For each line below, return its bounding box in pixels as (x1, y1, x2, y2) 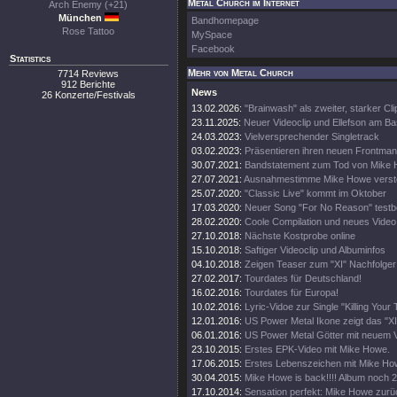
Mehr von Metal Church (188, 67, 293, 78)
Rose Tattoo (62, 26, 115, 36)
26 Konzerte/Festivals (42, 90, 136, 100)
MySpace (191, 29, 232, 40)
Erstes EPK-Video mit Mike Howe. (245, 344, 390, 354)
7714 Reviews (58, 68, 120, 79)
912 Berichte (61, 79, 116, 90)
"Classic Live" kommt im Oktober (245, 188, 386, 198)
